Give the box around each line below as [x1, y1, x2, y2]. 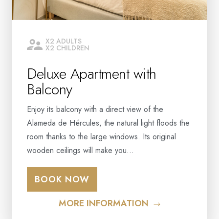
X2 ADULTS [45, 36, 82, 46]
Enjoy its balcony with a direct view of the [27, 104, 163, 115]
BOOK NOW [35, 173, 89, 186]
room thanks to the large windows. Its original [27, 131, 176, 143]
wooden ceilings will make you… [27, 145, 134, 156]
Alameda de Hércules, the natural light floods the [27, 117, 190, 129]
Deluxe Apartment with [27, 63, 156, 85]
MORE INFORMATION [59, 197, 149, 210]
